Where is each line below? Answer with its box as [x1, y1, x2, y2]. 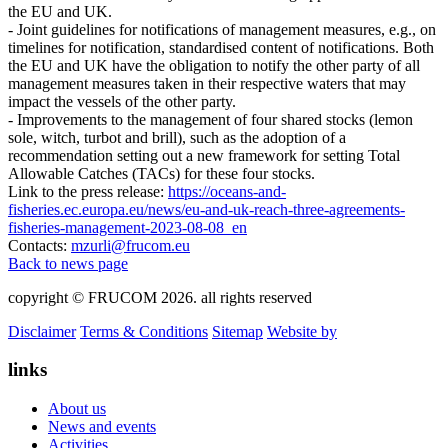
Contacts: [8, 236, 71, 254]
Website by [267, 322, 337, 340]
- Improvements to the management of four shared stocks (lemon [8, 110, 413, 128]
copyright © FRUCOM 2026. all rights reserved [8, 288, 312, 306]
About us [48, 400, 106, 418]
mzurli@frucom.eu [71, 236, 190, 254]
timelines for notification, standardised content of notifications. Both [8, 38, 434, 56]
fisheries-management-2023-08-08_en [8, 218, 247, 236]
